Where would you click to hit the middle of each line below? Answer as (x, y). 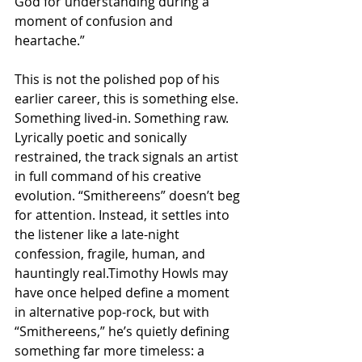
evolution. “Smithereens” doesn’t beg (129, 196)
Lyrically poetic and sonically (102, 138)
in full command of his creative (109, 177)
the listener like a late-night (99, 235)
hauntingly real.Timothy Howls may (123, 274)
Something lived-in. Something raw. (123, 118)
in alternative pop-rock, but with (114, 312)
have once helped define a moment (124, 293)
